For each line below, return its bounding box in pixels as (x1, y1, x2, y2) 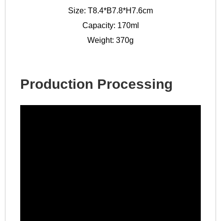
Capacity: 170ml (82, 21, 139, 30)
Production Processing (20, 76, 173, 92)
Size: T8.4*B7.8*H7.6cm (68, 6, 153, 15)
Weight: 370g (87, 36, 134, 45)
